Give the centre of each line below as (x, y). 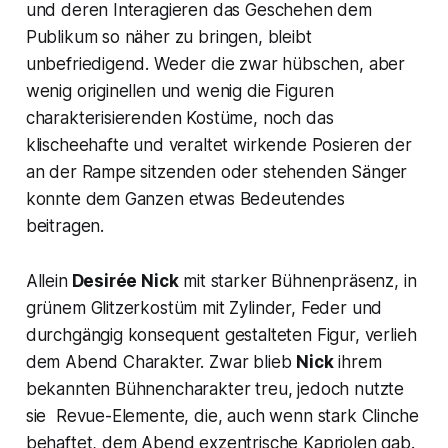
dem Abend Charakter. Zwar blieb (161, 361)
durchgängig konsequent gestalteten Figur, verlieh (221, 334)
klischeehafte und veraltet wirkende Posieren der (218, 144)
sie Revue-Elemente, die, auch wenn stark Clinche (222, 415)
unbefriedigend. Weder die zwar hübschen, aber (215, 63)
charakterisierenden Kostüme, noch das (179, 117)
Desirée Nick (123, 280)
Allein (46, 280)
